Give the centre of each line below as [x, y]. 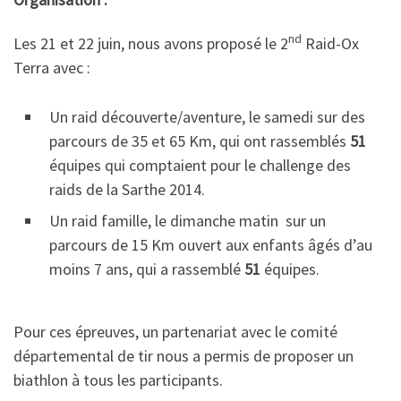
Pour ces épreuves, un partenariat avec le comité [175, 331]
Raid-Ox [330, 43]
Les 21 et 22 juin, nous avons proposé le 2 [151, 43]
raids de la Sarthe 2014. [127, 189]
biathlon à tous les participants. [118, 380]
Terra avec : [52, 68]
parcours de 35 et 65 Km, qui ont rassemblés [200, 141]
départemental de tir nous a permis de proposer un [183, 355]
